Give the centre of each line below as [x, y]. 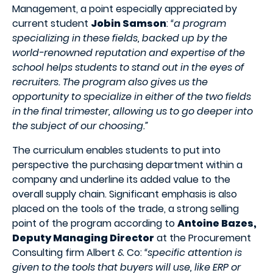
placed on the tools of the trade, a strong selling [126, 208]
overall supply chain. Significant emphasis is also [125, 194]
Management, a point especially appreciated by [125, 9]
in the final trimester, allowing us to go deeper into [133, 111]
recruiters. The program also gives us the [110, 82]
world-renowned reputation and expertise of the [129, 52]
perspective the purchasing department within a [127, 165]
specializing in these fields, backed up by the [120, 38]
